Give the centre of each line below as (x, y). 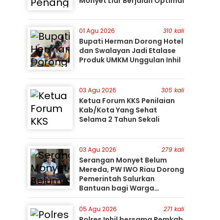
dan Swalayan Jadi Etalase (127, 51)
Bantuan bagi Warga (116, 188)
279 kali (173, 150)
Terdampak (100, 197)
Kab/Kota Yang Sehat (118, 110)
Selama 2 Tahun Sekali (119, 119)
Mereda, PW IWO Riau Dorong (131, 169)
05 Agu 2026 (98, 209)
